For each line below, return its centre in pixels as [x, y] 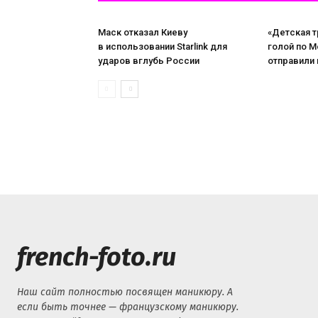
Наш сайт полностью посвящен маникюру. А [125, 292]
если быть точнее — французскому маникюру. [128, 307]
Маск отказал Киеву [143, 32]
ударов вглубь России [149, 61]
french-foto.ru [97, 257]
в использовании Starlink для [163, 46]
